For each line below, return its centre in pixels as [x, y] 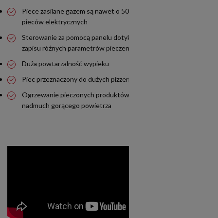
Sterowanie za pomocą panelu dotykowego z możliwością [108, 37]
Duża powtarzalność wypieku [65, 64]
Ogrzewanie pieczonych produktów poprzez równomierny [109, 95]
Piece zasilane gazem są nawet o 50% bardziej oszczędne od [112, 11]
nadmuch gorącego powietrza [67, 106]
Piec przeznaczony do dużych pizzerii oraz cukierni [96, 79]
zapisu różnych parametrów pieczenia [78, 48]
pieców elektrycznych [55, 22]
